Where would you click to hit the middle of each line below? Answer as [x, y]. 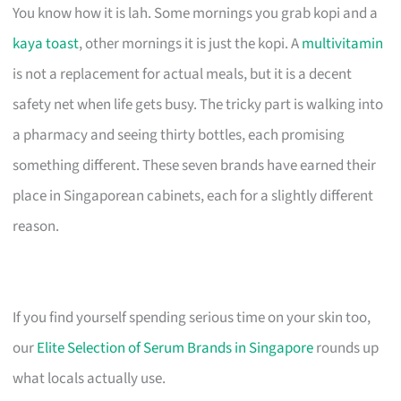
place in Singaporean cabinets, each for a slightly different [193, 196]
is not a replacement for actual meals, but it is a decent [183, 74]
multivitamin [343, 43]
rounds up [346, 348]
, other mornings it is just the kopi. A [191, 43]
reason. [36, 226]
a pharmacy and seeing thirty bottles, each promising [179, 135]
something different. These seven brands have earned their [195, 165]
